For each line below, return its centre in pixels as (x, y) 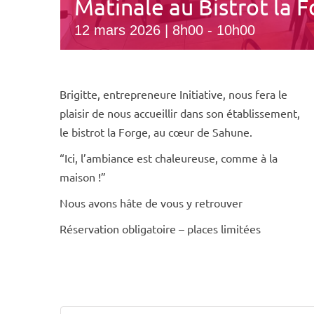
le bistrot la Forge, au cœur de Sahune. (156, 132)
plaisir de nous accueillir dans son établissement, (180, 113)
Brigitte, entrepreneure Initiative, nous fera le (174, 94)
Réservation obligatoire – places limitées (161, 229)
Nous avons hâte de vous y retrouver (151, 203)
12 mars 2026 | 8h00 (138, 30)
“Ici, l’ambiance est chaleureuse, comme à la (169, 158)
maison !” (83, 177)
